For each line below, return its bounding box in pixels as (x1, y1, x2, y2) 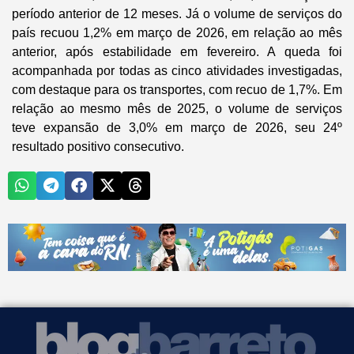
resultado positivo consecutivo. (12, 139, 184, 153)
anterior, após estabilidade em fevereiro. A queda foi (12, 44, 342, 58)
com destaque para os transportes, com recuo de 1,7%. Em (12, 82, 342, 96)
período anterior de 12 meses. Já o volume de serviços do (12, 6, 342, 21)
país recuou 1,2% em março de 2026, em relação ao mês (12, 25, 342, 40)
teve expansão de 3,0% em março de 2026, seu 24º (12, 120, 342, 134)
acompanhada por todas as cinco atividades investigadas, (12, 63, 342, 77)
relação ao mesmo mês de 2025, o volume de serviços (12, 101, 342, 115)
